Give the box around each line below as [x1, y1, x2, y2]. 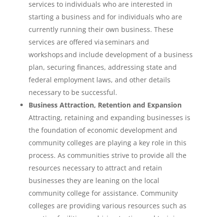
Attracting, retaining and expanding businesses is [28, 113, 190, 122]
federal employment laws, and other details [28, 75, 170, 84]
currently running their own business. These [28, 25, 173, 34]
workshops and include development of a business [28, 50, 193, 59]
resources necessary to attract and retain [28, 163, 162, 172]
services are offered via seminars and [28, 37, 149, 46]
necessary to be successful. [28, 88, 117, 97]
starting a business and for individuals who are [28, 12, 182, 21]
